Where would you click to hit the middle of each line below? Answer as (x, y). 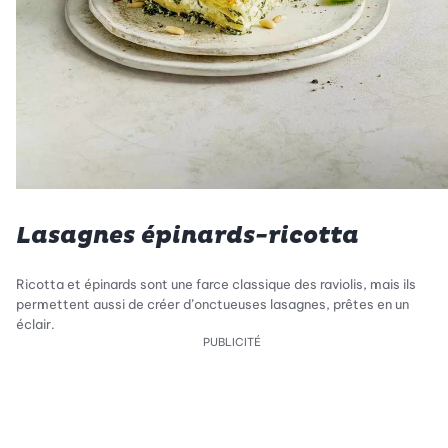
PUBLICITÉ (232, 342)
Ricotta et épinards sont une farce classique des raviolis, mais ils (216, 284)
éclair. (35, 324)
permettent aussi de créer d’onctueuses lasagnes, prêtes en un (212, 304)
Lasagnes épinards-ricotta (187, 236)
